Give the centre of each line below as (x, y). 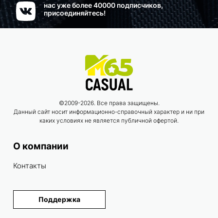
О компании (41, 146)
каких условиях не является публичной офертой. (109, 121)
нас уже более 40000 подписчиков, (103, 5)
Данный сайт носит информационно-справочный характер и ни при (109, 112)
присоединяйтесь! (75, 13)
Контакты (30, 166)
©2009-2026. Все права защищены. (109, 103)
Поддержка (59, 200)
